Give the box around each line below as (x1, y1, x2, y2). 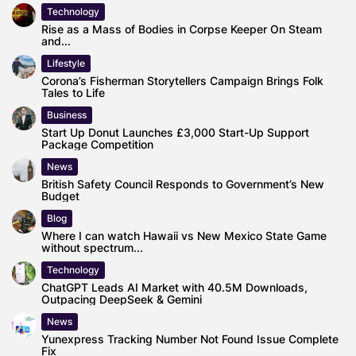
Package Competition (41, 137, 153, 152)
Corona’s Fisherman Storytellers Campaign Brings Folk (41, 74, 323, 88)
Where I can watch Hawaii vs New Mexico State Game (41, 229, 327, 243)
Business (47, 109, 87, 122)
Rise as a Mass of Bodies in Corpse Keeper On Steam (41, 22, 322, 37)
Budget (41, 189, 79, 203)
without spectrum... (41, 241, 143, 255)
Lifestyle (47, 57, 85, 70)
